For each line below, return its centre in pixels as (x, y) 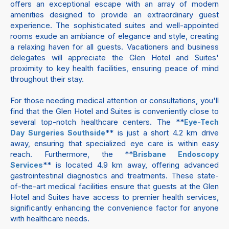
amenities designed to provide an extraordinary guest (114, 15)
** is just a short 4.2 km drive (162, 133)
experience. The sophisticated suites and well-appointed (114, 25)
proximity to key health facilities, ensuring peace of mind (114, 68)
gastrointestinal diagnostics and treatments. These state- (114, 176)
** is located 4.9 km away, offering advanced (131, 165)
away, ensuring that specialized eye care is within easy (114, 143)
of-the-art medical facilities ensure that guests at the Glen (114, 186)
